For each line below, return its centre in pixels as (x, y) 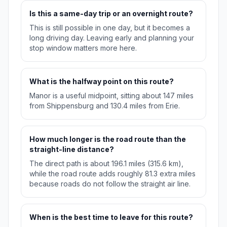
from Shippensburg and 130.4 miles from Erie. (105, 106)
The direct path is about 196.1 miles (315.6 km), (106, 164)
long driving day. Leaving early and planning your (112, 38)
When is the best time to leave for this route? (111, 217)
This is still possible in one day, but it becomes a (110, 28)
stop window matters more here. (83, 48)
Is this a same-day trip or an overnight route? (111, 14)
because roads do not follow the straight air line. (110, 184)
